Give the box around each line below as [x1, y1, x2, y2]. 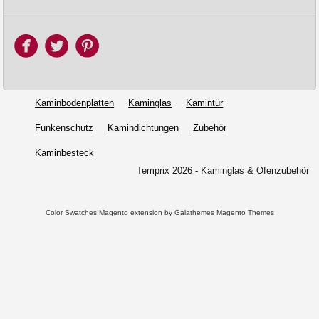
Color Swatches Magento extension [45, 208, 162, 216]
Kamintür [186, 97, 224, 108]
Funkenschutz [35, 122, 94, 133]
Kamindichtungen [108, 122, 179, 133]
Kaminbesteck [35, 147, 95, 158]
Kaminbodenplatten [35, 97, 115, 108]
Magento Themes [216, 208, 274, 216]
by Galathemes [162, 208, 216, 216]
